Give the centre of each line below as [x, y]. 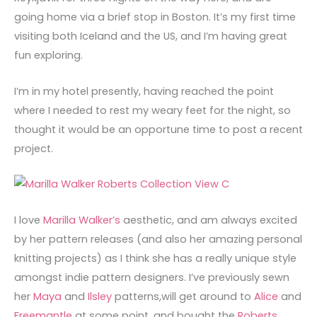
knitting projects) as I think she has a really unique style [155, 258]
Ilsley [100, 296]
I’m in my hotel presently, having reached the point [144, 91]
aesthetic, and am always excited [209, 220]
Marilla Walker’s [82, 220]
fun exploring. [48, 56]
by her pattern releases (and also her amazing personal [158, 239]
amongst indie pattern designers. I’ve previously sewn [152, 277]
